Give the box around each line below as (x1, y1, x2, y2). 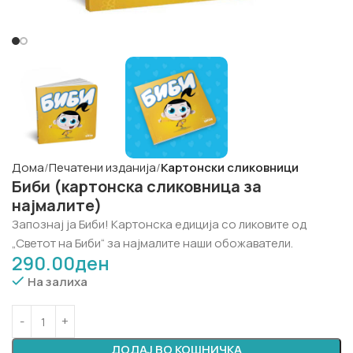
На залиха (28, 273, 87, 290)
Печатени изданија (49, 159, 156, 176)
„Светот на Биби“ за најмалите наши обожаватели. (12, 235, 293, 251)
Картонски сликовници (161, 159, 299, 176)
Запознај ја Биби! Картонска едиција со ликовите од (12, 216, 307, 232)
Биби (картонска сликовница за (12, 176, 262, 197)
